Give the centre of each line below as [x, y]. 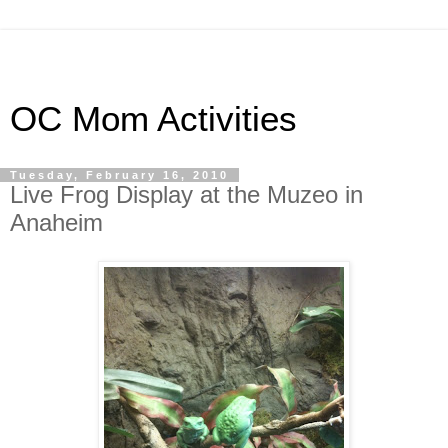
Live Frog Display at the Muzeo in [186, 194]
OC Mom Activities [153, 119]
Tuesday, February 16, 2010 [119, 175]
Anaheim [56, 222]
